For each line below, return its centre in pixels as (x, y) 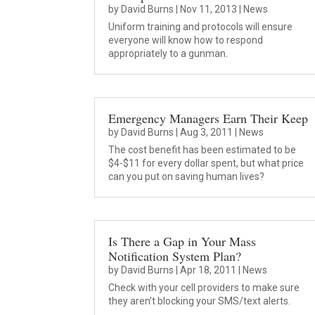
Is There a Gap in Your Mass (182, 242)
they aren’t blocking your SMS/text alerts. (200, 301)
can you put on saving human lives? (187, 177)
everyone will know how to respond (186, 40)
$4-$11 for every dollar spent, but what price (206, 163)
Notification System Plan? (175, 256)
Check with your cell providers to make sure (204, 288)
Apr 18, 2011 (208, 270)
